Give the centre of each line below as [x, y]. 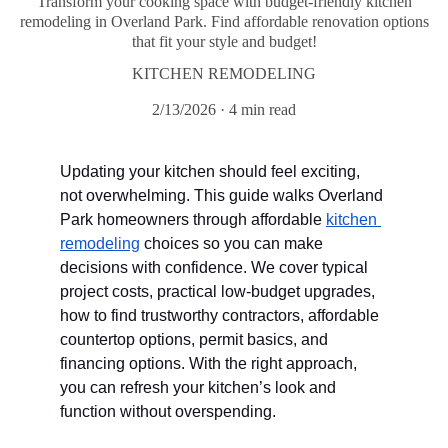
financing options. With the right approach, [210, 363]
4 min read [262, 109]
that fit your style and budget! [224, 41]
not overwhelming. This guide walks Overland [223, 195]
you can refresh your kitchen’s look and [200, 387]
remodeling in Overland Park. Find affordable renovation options [224, 21]
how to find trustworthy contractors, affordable [221, 315]
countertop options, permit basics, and [196, 339]
